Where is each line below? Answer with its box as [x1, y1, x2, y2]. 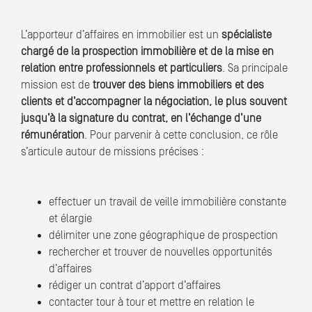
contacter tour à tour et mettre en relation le [49, 296, 254, 309]
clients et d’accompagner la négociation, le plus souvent [21, 95, 287, 109]
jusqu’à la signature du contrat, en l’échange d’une [21, 112, 261, 125]
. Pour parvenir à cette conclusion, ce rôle [84, 129, 278, 142]
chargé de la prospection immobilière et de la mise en [21, 45, 274, 58]
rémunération [21, 129, 84, 142]
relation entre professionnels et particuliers [21, 62, 222, 75]
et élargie [49, 212, 92, 226]
